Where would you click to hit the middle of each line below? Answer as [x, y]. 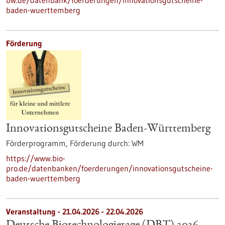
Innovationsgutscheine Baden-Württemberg [108, 129]
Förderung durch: [100, 143]
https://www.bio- [36, 158]
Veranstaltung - [34, 211]
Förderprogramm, [38, 143]
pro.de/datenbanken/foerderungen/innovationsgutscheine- [109, 168]
